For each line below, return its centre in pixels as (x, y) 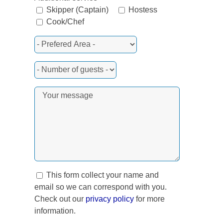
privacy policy (110, 199)
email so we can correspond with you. (100, 187)
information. (55, 211)
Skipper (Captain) (77, 9)
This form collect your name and (102, 175)
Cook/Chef (65, 21)
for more (149, 199)
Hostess (143, 9)
